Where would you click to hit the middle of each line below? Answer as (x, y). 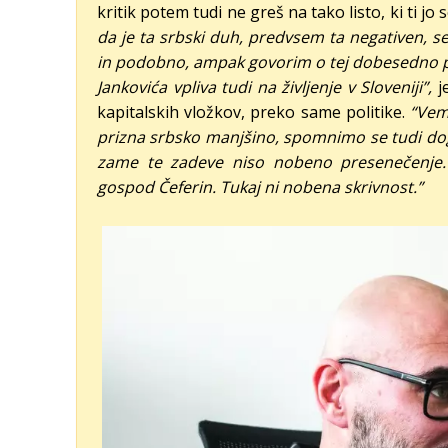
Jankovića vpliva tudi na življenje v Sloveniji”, (264, 87)
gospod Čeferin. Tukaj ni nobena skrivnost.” (260, 187)
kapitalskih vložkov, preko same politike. (253, 112)
